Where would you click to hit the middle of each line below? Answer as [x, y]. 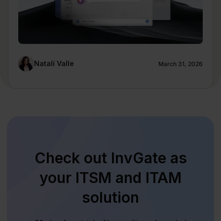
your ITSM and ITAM [110, 177]
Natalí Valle [54, 63]
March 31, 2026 [181, 64]
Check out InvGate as [110, 158]
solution [110, 197]
